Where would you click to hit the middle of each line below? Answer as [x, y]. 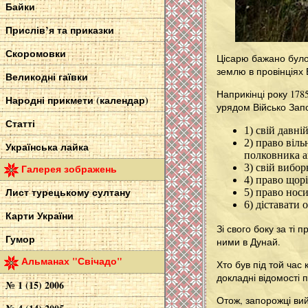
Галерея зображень [69, 169]
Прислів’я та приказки [60, 30]
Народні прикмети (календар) [77, 100]
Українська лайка [47, 147]
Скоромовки [36, 54]
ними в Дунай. [249, 241]
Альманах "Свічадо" [72, 261]
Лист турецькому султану [68, 192]
